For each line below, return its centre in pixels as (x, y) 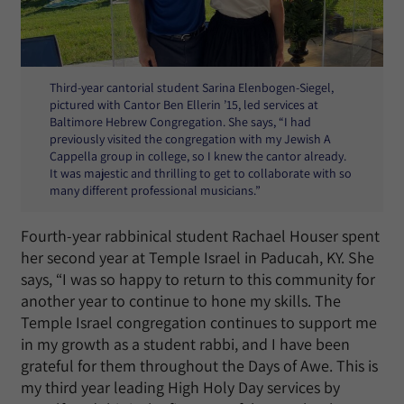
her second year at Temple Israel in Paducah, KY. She (197, 258)
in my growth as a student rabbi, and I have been (185, 344)
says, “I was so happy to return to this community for (198, 280)
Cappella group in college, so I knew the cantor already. (198, 156)
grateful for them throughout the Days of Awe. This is (199, 366)
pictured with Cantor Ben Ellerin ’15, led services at (184, 105)
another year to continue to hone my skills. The (181, 301)
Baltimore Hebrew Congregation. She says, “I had (180, 122)
